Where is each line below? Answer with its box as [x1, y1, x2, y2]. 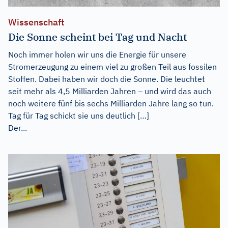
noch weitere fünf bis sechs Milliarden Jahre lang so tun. [8, 98, 214, 108]
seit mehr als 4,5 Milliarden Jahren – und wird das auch [8, 85, 211, 96]
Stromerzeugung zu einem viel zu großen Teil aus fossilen [8, 61, 217, 72]
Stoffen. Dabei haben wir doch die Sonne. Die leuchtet [8, 73, 205, 84]
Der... [8, 122, 27, 133]
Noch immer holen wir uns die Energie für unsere [8, 49, 186, 60]
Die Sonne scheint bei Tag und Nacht [8, 30, 187, 44]
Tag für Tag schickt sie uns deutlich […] [8, 110, 149, 121]
